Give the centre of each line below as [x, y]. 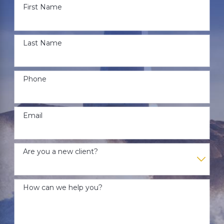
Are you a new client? [60, 151]
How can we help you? [62, 188]
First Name [42, 7]
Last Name [42, 43]
